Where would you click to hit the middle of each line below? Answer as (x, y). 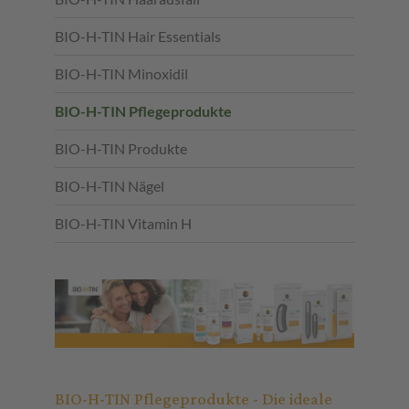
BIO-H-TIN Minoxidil (121, 74)
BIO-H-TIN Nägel (110, 186)
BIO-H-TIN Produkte (121, 149)
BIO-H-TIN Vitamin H (123, 224)
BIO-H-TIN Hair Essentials (138, 37)
